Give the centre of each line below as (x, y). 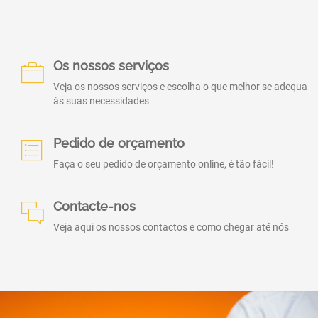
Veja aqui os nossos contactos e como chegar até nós (171, 227)
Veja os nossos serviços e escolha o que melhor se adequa (180, 87)
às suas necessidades (101, 101)
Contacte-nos (94, 206)
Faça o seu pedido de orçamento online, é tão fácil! (164, 164)
